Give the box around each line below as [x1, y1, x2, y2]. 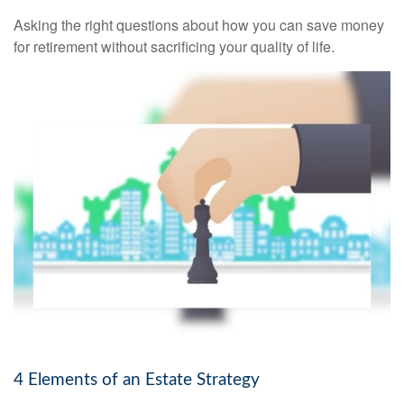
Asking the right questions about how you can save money [14, 14, 384, 36]
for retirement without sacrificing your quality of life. [14, 36, 335, 58]
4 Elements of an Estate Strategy [14, 371, 260, 389]
